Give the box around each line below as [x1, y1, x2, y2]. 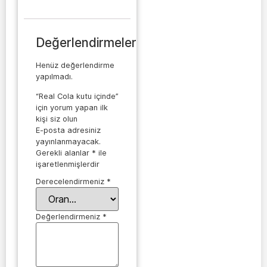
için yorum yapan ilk [36, 103, 108, 112]
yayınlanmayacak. [36, 136, 101, 146]
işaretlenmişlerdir [36, 159, 100, 169]
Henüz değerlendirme [36, 60, 114, 70]
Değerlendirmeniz [36, 212, 103, 222]
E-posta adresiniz [36, 125, 101, 135]
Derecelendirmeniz [36, 177, 107, 187]
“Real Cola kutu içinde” [36, 91, 119, 101]
